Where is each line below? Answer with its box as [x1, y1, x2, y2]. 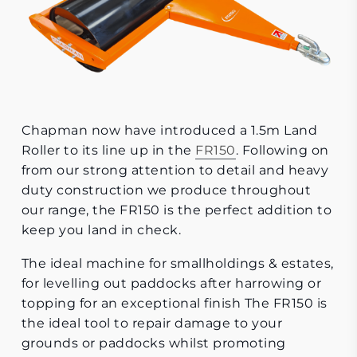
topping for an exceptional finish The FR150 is [21, 296, 328, 312]
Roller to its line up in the [21, 143, 196, 159]
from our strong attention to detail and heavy [21, 163, 329, 178]
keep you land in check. [21, 222, 182, 238]
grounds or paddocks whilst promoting [21, 335, 286, 351]
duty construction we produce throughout [21, 182, 312, 198]
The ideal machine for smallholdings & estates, [21, 256, 334, 272]
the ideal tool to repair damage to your [21, 316, 283, 331]
